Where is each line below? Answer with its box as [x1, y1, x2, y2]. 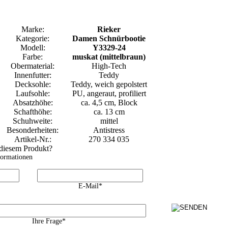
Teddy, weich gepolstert [71, 79, 147, 89]
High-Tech [92, 61, 126, 70]
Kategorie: [16, 34, 49, 43]
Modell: [20, 43, 45, 52]
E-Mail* [78, 182, 102, 190]
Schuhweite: [13, 116, 52, 125]
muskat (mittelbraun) [72, 52, 146, 61]
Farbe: [22, 52, 43, 61]
